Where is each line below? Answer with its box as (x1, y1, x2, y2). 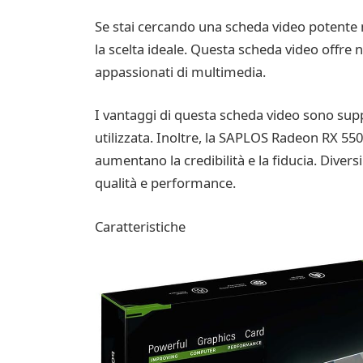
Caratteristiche (94, 216, 186, 236)
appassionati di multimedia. (94, 62, 266, 81)
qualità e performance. (94, 173, 236, 193)
